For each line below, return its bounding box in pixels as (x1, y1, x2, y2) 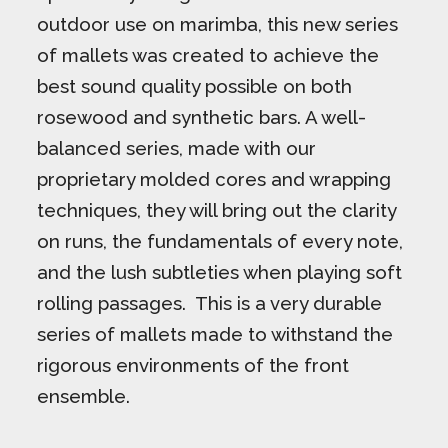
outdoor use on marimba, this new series (37, 12, 399, 35)
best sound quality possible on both (37, 74, 353, 97)
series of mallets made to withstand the (37, 322, 394, 345)
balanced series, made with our (37, 136, 317, 159)
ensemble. (37, 384, 131, 407)
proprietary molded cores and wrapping (37, 167, 392, 190)
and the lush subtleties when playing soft (37, 260, 403, 283)
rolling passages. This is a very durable (37, 291, 383, 314)
